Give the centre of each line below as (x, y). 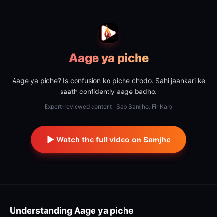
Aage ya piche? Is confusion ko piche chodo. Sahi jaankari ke (108, 81)
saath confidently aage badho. (108, 91)
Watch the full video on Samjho (113, 139)
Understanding (42, 210)
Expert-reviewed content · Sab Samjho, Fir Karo (108, 106)
